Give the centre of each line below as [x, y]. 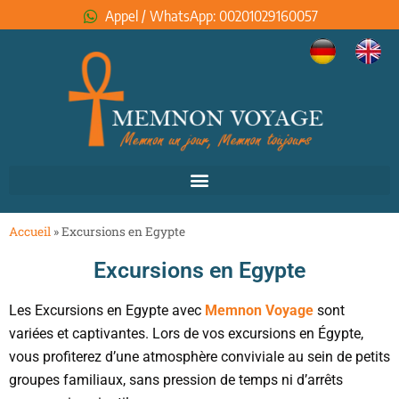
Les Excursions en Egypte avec [107, 310]
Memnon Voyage [259, 310]
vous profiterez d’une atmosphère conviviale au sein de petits [199, 356]
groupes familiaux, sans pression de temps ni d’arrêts [176, 379]
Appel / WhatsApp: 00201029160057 [212, 16]
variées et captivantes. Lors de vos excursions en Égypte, [186, 333]
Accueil [30, 231]
